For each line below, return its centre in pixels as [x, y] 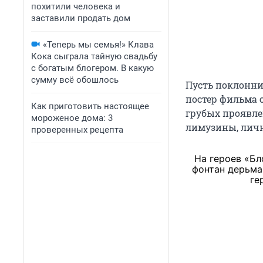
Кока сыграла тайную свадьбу [94, 56]
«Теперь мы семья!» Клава [98, 45]
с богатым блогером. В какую [92, 68]
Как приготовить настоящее [90, 106]
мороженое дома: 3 [72, 118]
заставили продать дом [81, 18]
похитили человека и [76, 6]
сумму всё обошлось [75, 80]
